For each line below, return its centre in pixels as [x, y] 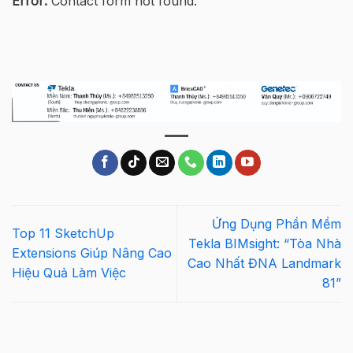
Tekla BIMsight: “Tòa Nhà [265, 243]
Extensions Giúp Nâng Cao [92, 253]
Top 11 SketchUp [63, 234]
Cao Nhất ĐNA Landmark [264, 263]
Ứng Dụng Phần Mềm [277, 223]
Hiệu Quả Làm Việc [69, 273]
